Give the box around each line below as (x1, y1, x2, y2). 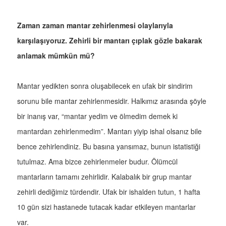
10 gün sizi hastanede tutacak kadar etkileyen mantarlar (17, 202, 196, 212)
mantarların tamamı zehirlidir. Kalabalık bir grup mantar (17, 172, 192, 182)
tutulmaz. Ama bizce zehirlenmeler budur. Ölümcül (17, 156, 178, 167)
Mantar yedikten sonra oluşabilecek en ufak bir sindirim (17, 81, 193, 91)
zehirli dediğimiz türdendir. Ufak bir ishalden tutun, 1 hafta (17, 187, 200, 197)
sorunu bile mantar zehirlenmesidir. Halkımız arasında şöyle (17, 96, 206, 106)
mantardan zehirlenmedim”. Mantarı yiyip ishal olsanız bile (17, 126, 202, 137)
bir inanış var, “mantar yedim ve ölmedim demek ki (17, 111, 178, 122)
